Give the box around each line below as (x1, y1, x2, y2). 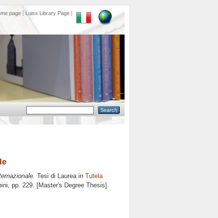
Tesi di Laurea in (35, 172, 85, 180)
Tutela (85, 172, 103, 180)
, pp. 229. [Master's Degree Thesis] (8, 182, 107, 189)
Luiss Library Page (25, 10, 70, 16)
